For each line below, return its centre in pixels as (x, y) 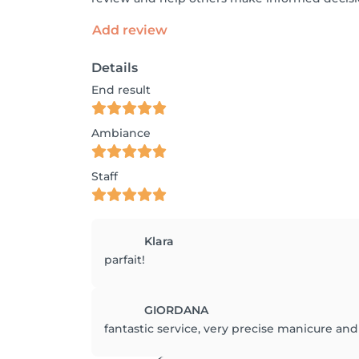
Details (115, 68)
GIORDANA (176, 310)
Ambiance (121, 133)
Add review (130, 30)
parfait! (125, 260)
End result (121, 90)
